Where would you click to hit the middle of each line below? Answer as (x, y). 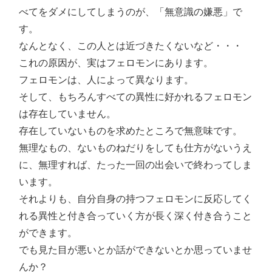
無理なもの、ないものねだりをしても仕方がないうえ (135, 148)
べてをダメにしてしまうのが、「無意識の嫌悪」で (131, 12)
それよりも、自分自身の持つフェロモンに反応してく (135, 199)
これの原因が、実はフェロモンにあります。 (116, 63)
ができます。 (48, 233)
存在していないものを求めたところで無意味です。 (131, 131)
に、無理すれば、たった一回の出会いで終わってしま (135, 165)
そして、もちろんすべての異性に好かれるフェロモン (135, 97)
